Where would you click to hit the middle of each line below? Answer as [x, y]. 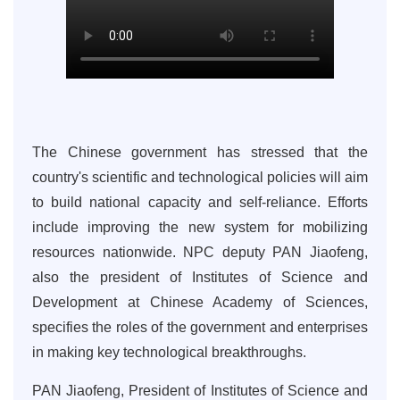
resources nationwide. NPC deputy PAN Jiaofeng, [200, 252]
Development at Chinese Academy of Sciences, [200, 302]
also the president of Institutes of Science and [200, 277]
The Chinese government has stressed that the [200, 152]
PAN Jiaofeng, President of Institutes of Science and [200, 391]
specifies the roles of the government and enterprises [200, 327]
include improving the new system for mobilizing [200, 227]
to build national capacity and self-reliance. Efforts [200, 202]
